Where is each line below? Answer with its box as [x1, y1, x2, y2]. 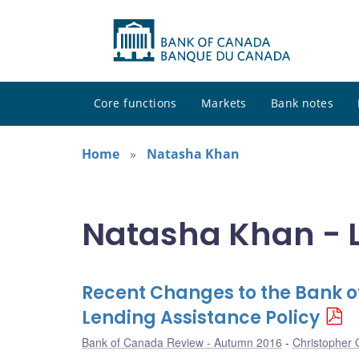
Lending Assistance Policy [82, 305, 320, 331]
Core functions [94, 95, 177, 111]
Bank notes [270, 95, 334, 111]
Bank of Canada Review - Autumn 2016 [82, 334, 282, 351]
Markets [200, 95, 247, 111]
